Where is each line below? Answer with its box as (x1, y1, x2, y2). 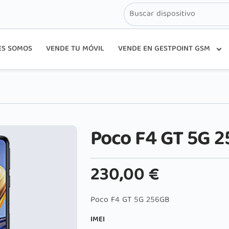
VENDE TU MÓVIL (45, 42, 104, 56)
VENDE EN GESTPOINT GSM (118, 42, 210, 56)
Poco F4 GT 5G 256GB (90, 193, 170, 208)
